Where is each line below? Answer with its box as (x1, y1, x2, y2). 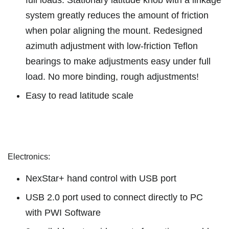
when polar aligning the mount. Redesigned (26, 25, 202, 36)
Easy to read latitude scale (26, 90, 133, 101)
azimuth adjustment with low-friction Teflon (26, 40, 198, 51)
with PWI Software (26, 208, 101, 218)
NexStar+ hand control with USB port (26, 173, 176, 184)
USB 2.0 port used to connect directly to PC (26, 192, 203, 203)
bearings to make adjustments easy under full (26, 56, 211, 66)
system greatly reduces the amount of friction (26, 10, 209, 20)
